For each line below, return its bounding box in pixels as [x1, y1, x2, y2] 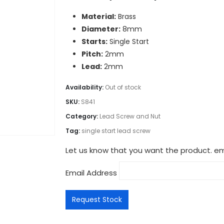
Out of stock [105, 82, 141, 91]
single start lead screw [81, 126, 150, 135]
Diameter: [81, 23, 120, 34]
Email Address [65, 167, 119, 178]
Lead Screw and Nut [99, 111, 160, 120]
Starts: [81, 36, 107, 46]
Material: [81, 11, 116, 21]
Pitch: [81, 48, 103, 59]
